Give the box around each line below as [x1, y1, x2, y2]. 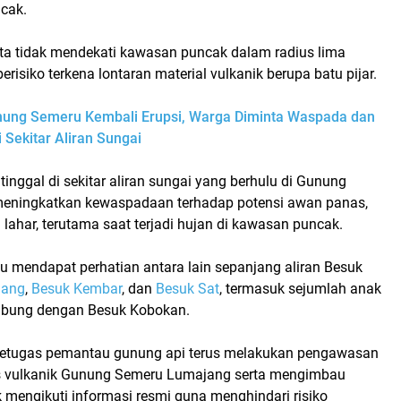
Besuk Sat [156, 279, 219, 297]
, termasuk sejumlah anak [219, 279, 381, 297]
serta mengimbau [231, 365, 346, 383]
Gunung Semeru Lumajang [61, 365, 231, 383]
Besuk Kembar [31, 279, 122, 297]
